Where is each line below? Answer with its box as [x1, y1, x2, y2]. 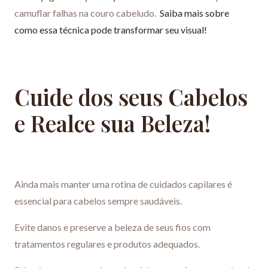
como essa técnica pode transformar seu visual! [14, 24, 207, 36]
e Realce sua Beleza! [14, 108, 211, 138]
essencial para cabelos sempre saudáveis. [14, 195, 182, 207]
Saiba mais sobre [160, 7, 229, 19]
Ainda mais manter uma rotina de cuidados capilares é [14, 178, 232, 190]
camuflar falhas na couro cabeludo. [14, 7, 160, 19]
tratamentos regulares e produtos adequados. [14, 238, 200, 250]
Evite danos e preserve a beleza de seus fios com [14, 221, 211, 233]
